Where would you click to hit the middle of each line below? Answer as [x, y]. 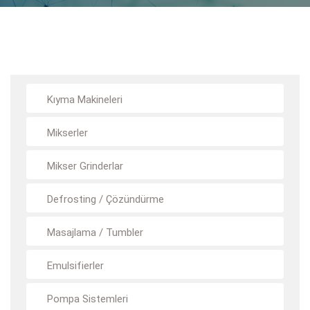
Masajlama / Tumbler [95, 232]
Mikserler [67, 133]
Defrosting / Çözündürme [106, 199]
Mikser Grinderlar [85, 166]
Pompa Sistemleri [88, 299]
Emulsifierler [75, 266]
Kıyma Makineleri [85, 100]
